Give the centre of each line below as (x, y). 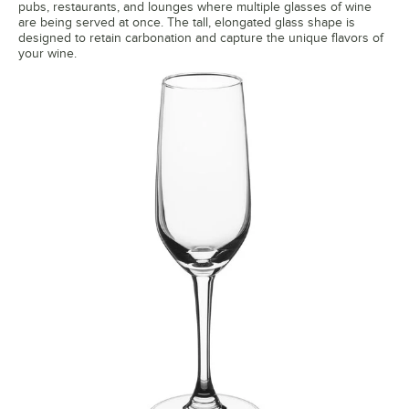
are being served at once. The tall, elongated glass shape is (187, 23)
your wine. (47, 54)
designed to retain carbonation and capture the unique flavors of (201, 38)
